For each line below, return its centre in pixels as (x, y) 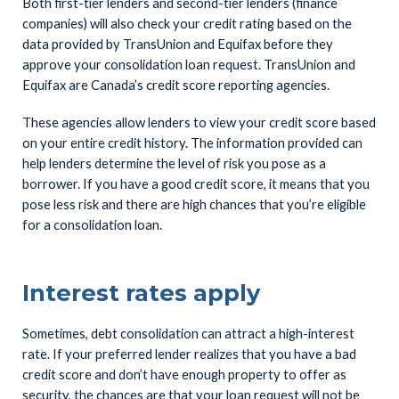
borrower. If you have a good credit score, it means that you (195, 184)
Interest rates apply (141, 292)
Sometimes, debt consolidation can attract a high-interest (188, 334)
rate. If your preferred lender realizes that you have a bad (189, 354)
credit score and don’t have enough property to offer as (184, 375)
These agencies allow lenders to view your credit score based (199, 122)
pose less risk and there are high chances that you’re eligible (194, 204)
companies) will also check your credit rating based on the (187, 23)
